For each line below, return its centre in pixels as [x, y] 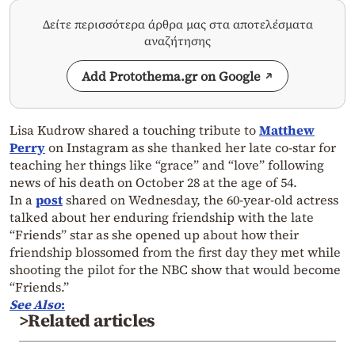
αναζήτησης [177, 40]
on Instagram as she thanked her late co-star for [191, 147]
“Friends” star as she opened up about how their [154, 234]
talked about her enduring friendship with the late [162, 217]
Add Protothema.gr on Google [171, 76]
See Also [35, 304]
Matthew [287, 130]
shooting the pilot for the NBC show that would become [175, 269]
